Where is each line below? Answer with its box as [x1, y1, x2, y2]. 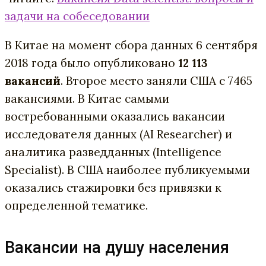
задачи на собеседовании [5, 8, 150, 23]
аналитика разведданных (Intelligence [5, 144, 221, 159]
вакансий [5, 73, 61, 88]
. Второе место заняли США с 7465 [61, 73, 252, 88]
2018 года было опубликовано [5, 55, 178, 70]
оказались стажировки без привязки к [5, 180, 221, 195]
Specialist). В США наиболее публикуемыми [5, 162, 250, 177]
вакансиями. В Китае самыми [5, 91, 169, 106]
